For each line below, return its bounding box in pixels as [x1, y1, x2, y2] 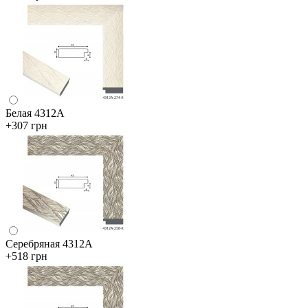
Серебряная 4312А [5, 237, 93, 250]
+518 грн [5, 250, 47, 262]
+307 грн [5, 119, 47, 131]
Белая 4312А [5, 107, 65, 119]
